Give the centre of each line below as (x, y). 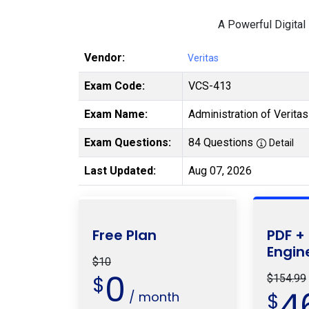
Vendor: (104, 58)
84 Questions (222, 142)
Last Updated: (120, 171)
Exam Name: (116, 114)
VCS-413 (210, 86)
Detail (280, 143)
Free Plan (124, 235)
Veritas (203, 58)
